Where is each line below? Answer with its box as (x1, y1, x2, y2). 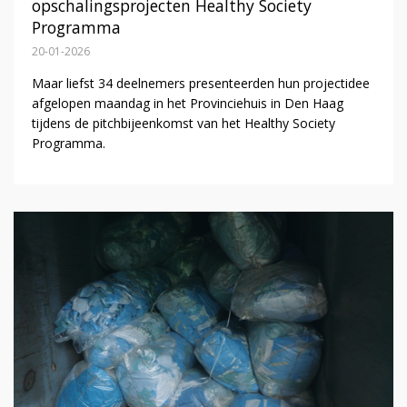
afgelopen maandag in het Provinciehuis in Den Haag (31, 94, 343, 113)
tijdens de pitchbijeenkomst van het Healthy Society (31, 114, 335, 133)
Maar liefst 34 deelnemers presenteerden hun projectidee (31, 74, 370, 93)
